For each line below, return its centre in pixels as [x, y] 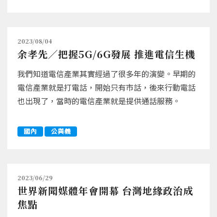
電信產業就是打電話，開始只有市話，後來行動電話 [107, 87]
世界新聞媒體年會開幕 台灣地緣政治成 [105, 191]
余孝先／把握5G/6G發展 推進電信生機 [106, 54]
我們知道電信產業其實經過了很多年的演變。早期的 [107, 74]
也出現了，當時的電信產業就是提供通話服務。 [99, 101]
